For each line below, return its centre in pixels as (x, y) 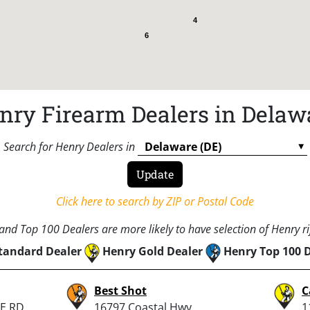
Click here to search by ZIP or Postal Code (155, 201)
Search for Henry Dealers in (69, 146)
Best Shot (120, 290)
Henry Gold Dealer (152, 251)
